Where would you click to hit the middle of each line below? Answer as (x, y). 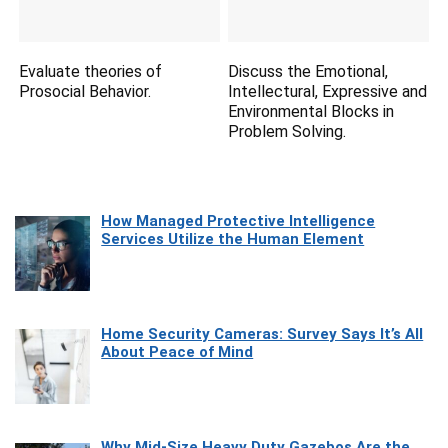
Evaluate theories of (91, 71)
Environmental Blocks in (311, 111)
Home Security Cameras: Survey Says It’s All (262, 333)
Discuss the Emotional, (308, 71)
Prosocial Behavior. (85, 91)
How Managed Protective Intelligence (238, 220)
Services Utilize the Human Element (233, 238)
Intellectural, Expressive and (328, 91)
